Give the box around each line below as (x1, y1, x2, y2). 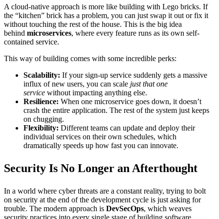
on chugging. (23, 114, 64, 123)
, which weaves (144, 204, 192, 213)
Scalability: (23, 70, 60, 79)
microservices (27, 28, 71, 37)
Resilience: (23, 97, 59, 106)
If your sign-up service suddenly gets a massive (60, 70, 207, 79)
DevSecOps (106, 204, 144, 213)
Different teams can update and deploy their (59, 123, 195, 132)
